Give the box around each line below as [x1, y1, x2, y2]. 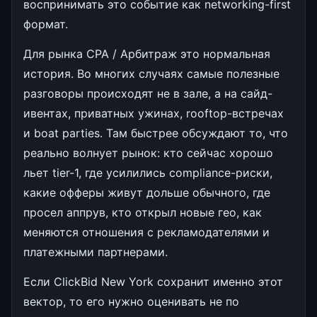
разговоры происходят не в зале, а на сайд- [23, 86, 272, 100]
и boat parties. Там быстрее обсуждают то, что [23, 125, 288, 140]
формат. [23, 16, 68, 31]
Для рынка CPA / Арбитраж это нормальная [23, 46, 270, 61]
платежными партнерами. [23, 244, 168, 259]
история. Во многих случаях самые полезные [23, 66, 279, 81]
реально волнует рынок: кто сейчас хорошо [23, 145, 273, 160]
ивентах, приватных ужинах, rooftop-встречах [23, 105, 284, 120]
